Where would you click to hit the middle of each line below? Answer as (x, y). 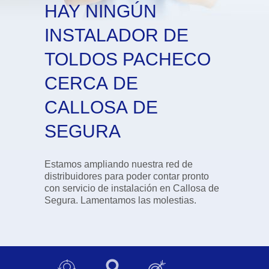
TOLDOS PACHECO (128, 59)
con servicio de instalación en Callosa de (132, 188)
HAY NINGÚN (101, 11)
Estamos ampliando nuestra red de (119, 164)
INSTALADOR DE (116, 35)
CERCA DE (91, 83)
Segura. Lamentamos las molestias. (138, 200)
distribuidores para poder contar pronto (85, 176)
